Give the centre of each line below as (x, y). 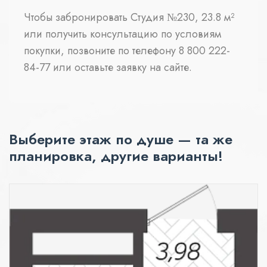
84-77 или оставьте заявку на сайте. (108, 67)
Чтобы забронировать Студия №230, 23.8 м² (129, 17)
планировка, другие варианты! (116, 156)
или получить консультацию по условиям (122, 34)
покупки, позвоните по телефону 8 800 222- (127, 50)
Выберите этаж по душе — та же (121, 139)
